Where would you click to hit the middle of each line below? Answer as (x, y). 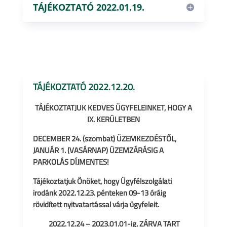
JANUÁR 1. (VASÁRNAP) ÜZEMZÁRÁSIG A (98, 150)
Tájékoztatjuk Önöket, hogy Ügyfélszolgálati (102, 181)
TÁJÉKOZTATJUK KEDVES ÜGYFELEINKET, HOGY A (113, 108)
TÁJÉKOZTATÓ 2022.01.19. (88, 7)
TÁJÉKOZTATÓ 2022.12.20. (84, 87)
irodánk (45, 193)
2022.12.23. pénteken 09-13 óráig (112, 193)
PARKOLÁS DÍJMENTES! (71, 162)
